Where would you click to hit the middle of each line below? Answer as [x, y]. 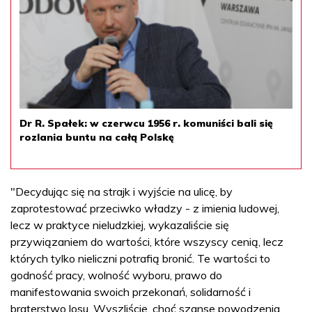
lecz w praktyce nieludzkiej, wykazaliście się [120, 225]
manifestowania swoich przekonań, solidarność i [131, 291]
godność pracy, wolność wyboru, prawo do [116, 275]
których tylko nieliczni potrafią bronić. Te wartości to [140, 258]
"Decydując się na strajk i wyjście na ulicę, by [122, 191]
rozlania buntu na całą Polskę [97, 137]
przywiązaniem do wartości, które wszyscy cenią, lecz [147, 241]
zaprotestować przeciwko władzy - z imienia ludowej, [145, 208]
